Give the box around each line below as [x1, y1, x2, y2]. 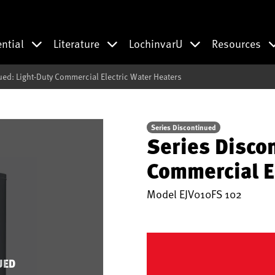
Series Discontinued [151, 122, 216, 133]
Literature [53, 36, 102, 51]
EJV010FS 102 [179, 186, 242, 201]
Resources [212, 36, 263, 51]
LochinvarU [129, 36, 185, 51]
